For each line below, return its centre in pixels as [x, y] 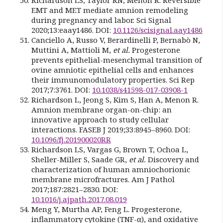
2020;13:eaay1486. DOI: [72, 30]
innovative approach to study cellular [100, 119]
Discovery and [172, 159]
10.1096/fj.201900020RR [71, 139]
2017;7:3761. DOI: [61, 89]
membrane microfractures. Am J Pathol [103, 179]
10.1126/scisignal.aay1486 [158, 30]
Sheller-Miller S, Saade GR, [80, 159]
